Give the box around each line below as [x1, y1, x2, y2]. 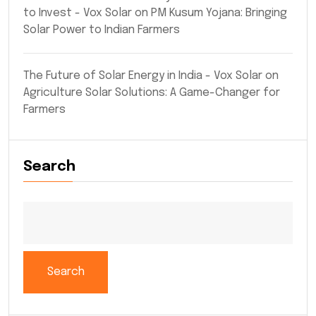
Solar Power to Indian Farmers [23, 23, 180, 36]
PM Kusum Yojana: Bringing [151, 6, 287, 19]
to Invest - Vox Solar [23, 6, 132, 19]
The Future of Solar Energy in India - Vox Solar [23, 69, 262, 82]
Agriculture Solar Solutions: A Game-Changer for [23, 86, 280, 99]
